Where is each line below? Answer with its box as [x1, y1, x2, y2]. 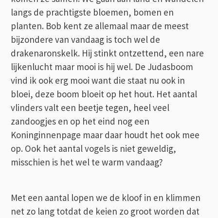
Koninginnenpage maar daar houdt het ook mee [11, 128, 200, 141]
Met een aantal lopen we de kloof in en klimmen [11, 191, 201, 203]
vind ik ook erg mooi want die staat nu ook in [11, 74, 185, 86]
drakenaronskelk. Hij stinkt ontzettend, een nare [11, 47, 204, 59]
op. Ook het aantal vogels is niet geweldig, [11, 142, 177, 154]
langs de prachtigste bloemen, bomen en [11, 6, 174, 18]
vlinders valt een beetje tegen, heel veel [11, 101, 170, 113]
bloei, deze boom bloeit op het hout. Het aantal [11, 88, 198, 100]
